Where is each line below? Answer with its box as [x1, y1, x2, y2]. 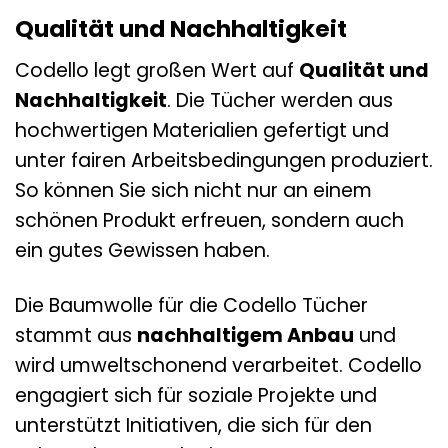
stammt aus [15, 321, 137, 349]
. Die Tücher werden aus [167, 86, 393, 114]
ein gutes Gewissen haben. [15, 236, 270, 264]
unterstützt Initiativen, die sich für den [15, 411, 372, 439]
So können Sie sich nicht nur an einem [15, 176, 372, 204]
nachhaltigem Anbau [137, 321, 354, 349]
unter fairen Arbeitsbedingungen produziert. [15, 146, 433, 174]
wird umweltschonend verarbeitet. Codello [15, 351, 422, 379]
